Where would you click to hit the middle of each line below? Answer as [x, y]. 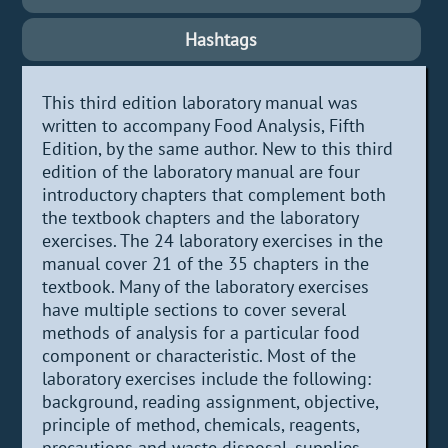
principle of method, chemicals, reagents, [201, 424]
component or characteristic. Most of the [199, 355]
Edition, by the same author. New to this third [218, 148]
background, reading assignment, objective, [210, 401]
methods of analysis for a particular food [201, 332]
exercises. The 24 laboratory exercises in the [213, 240]
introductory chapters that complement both [214, 194]
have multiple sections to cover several [194, 309]
